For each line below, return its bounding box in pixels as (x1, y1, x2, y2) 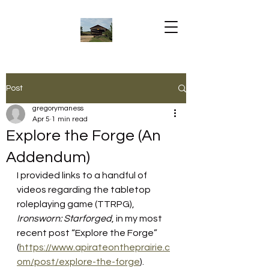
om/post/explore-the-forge (17, 257, 140, 267)
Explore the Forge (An (6, 128, 161, 144)
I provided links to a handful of (17, 171, 149, 180)
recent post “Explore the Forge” (17, 228, 159, 238)
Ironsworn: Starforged (17, 214, 112, 223)
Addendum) (6, 150, 90, 165)
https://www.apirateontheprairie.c (19, 243, 170, 252)
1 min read (52, 115, 88, 123)
